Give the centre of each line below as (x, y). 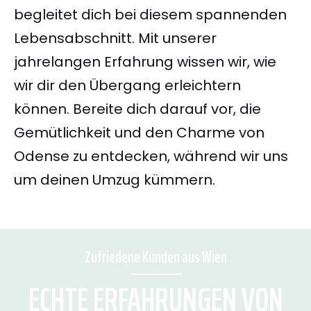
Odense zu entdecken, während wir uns (151, 157)
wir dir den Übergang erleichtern (127, 86)
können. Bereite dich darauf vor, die (137, 109)
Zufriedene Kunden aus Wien (155, 258)
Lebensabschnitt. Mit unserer (115, 39)
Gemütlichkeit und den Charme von (139, 133)
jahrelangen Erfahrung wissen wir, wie (145, 62)
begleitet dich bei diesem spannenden (150, 15)
